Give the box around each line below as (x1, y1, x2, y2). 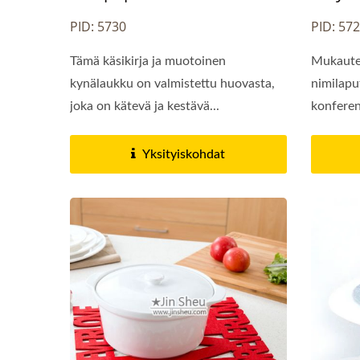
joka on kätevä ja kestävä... (70, 99, 219, 112)
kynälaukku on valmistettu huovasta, (70, 76, 275, 90)
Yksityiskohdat (142, 147, 226, 161)
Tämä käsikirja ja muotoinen (70, 54, 226, 67)
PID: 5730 (70, 17, 126, 35)
